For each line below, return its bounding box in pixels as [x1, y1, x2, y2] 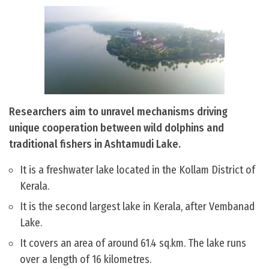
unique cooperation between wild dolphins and [9, 121, 224, 135]
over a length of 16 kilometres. [20, 253, 151, 267]
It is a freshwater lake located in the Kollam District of [20, 163, 255, 177]
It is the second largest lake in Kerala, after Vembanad [20, 200, 255, 214]
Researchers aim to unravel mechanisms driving [9, 105, 228, 119]
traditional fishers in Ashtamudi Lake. [9, 138, 181, 151]
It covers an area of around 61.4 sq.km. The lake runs [20, 237, 246, 250]
